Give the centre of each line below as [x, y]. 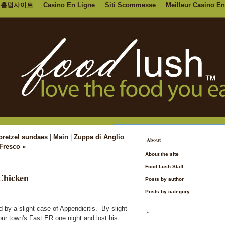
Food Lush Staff [164, 166]
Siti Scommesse [130, 5]
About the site [162, 154]
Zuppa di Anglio [99, 137]
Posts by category [167, 192]
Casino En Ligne [69, 5]
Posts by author [164, 179]
